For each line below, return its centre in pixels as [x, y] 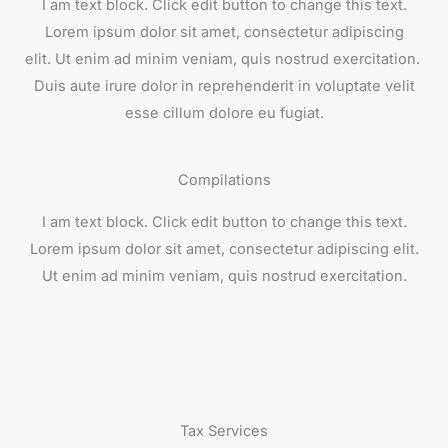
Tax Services [224, 431]
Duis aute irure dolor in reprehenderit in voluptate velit [224, 86]
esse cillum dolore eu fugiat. [224, 113]
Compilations [224, 180]
